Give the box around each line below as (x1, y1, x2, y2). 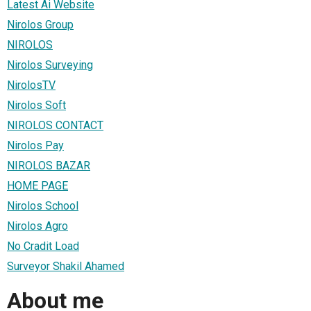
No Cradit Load (7, 239, 79, 253)
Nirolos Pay (7, 138, 64, 152)
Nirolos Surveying (7, 58, 93, 72)
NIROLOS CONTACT (7, 118, 103, 132)
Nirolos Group (7, 17, 74, 31)
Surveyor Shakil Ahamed (7, 259, 124, 273)
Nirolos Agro (7, 219, 68, 233)
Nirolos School (7, 199, 78, 212)
